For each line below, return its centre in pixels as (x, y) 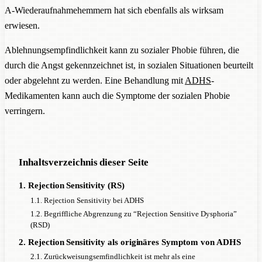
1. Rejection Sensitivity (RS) (72, 185)
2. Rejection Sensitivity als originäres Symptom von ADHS (130, 242)
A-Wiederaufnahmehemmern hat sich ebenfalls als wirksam (114, 10)
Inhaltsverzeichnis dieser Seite (84, 162)
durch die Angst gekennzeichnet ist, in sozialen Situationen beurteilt (129, 65)
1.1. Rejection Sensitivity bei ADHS (87, 200)
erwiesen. (22, 25)
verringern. (25, 111)
